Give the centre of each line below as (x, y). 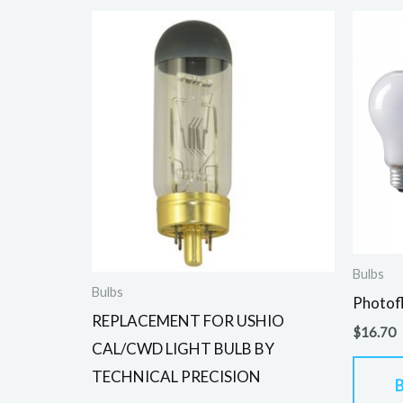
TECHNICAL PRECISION (176, 376)
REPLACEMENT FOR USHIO (188, 320)
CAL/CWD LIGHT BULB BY (183, 348)
